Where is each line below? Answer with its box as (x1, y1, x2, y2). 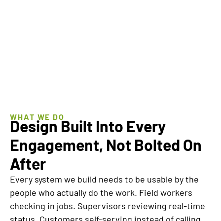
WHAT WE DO (10, 112, 65, 121)
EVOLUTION (130, 34, 192, 44)
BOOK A (40, 16, 80, 27)
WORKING (35, 25, 85, 36)
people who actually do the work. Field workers (10, 187, 192, 198)
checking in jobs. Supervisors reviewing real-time (10, 200, 205, 211)
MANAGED (135, 25, 187, 36)
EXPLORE (136, 16, 186, 27)
